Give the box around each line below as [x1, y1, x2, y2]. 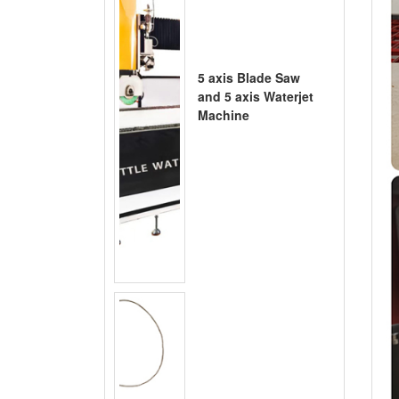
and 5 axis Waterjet [198, 86, 313, 105]
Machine [198, 105, 249, 124]
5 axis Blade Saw [198, 68, 300, 86]
